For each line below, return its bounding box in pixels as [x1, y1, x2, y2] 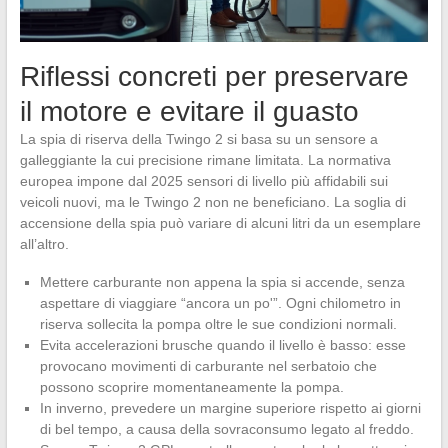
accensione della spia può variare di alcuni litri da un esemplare [19, 215, 421, 232]
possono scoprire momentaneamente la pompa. [39, 379, 344, 396]
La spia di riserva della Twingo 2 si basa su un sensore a [19, 131, 378, 148]
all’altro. [19, 236, 69, 253]
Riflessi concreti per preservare [19, 61, 409, 93]
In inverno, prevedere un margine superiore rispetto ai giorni [39, 400, 421, 417]
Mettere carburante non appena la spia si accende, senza [39, 274, 405, 291]
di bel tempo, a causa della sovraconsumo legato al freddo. [39, 421, 414, 438]
